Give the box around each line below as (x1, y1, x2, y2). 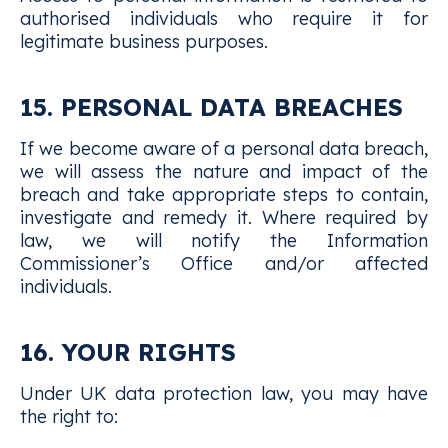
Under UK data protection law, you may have (20, 382, 428, 405)
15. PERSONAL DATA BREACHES (20, 92, 403, 122)
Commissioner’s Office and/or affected (20, 252, 428, 275)
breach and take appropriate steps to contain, (20, 183, 428, 206)
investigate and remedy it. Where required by (20, 206, 428, 229)
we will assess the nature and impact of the (20, 160, 428, 183)
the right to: (20, 405, 118, 428)
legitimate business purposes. (20, 30, 268, 53)
